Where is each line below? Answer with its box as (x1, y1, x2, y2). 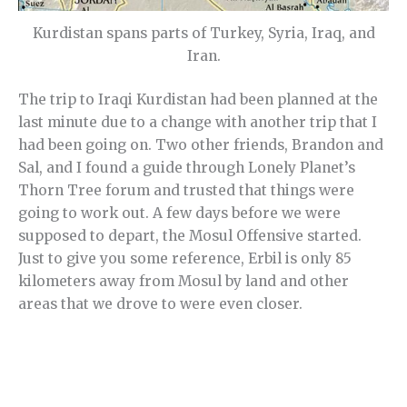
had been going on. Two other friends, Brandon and (18, 136, 383, 154)
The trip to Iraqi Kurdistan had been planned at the (18, 91, 378, 109)
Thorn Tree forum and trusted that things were (18, 182, 354, 200)
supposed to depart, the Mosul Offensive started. (18, 227, 362, 245)
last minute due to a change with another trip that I (18, 114, 377, 132)
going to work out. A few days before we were (18, 204, 341, 223)
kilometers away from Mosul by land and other (18, 273, 349, 291)
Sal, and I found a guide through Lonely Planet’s (18, 159, 355, 177)
